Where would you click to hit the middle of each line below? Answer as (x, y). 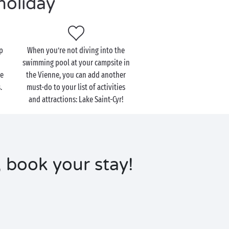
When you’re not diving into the (76, 50)
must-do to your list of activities (76, 87)
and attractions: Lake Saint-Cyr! (76, 99)
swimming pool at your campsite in (76, 63)
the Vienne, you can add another (76, 75)
